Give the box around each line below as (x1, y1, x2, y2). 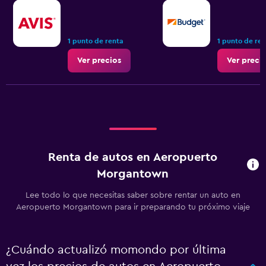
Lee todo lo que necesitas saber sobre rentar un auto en (26, 191, 240, 199)
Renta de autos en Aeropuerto (47, 151, 217, 163)
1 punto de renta (68, 37, 123, 45)
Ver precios (77, 56, 121, 65)
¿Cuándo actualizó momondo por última (6, 244, 226, 256)
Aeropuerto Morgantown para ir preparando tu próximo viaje (16, 203, 250, 211)
